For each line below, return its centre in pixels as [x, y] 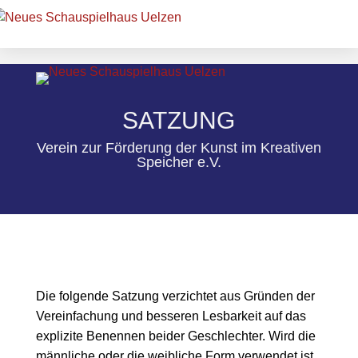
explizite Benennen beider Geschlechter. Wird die [175, 336]
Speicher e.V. [179, 162]
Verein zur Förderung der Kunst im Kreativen [179, 148]
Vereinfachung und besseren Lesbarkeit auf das [171, 316]
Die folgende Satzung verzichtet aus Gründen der [175, 296]
